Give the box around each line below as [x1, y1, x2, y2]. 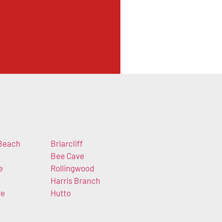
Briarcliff [50, 138, 83, 148]
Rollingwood [50, 163, 94, 173]
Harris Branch [50, 175, 100, 185]
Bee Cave [50, 150, 84, 161]
